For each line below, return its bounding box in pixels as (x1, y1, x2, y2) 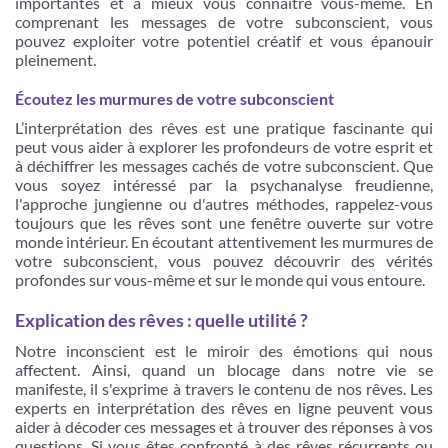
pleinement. (15, 50, 99, 69)
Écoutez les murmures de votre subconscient (15, 89, 334, 108)
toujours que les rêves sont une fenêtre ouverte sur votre (15, 213, 433, 232)
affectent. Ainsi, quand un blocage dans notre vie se (15, 360, 433, 379)
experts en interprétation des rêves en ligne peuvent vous (15, 398, 433, 417)
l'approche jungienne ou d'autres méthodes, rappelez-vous (15, 194, 433, 213)
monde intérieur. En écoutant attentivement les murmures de (15, 232, 433, 251)
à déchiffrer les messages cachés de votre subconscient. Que (15, 156, 433, 175)
